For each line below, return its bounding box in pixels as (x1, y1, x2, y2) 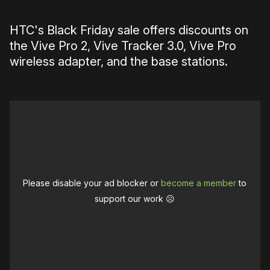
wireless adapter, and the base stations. (10, 54, 228, 69)
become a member (161, 178, 237, 189)
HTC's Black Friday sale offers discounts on (10, 23, 248, 38)
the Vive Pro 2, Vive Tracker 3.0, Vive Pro (10, 39, 236, 54)
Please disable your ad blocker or (23, 178, 162, 189)
